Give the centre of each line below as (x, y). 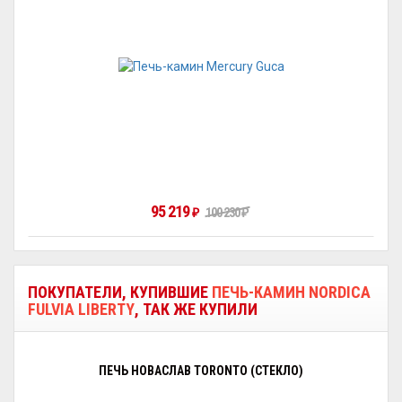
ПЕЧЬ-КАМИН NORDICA (291, 292)
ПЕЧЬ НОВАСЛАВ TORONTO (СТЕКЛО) (201, 371)
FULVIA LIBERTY (81, 309)
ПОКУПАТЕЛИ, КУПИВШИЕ (120, 292)
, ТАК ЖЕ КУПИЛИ (196, 309)
